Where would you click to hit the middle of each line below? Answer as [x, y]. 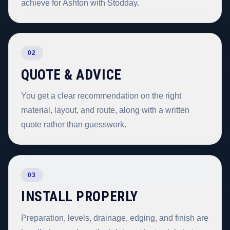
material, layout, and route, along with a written [105, 110]
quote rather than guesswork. [74, 125]
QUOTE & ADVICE [71, 75]
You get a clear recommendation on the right [101, 96]
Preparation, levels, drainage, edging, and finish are [115, 218]
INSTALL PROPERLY [80, 197]
